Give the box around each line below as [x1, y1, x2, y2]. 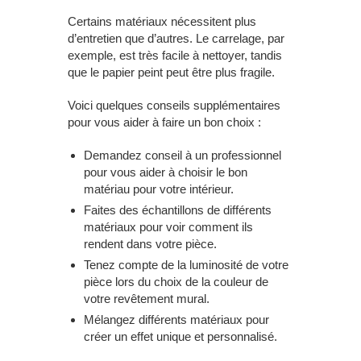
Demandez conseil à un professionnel [84, 147, 281, 162]
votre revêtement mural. [84, 291, 210, 305]
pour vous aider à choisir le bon [84, 164, 247, 179]
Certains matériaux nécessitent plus [68, 14, 256, 28]
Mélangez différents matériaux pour [84, 312, 269, 326]
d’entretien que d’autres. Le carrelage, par [68, 31, 284, 45]
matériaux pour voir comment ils [84, 219, 253, 234]
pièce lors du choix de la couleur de [84, 274, 268, 288]
